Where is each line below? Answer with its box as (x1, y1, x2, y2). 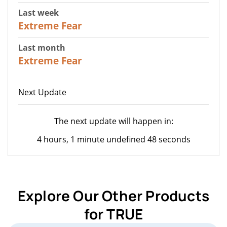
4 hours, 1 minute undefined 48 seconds (36, 133, 191, 145)
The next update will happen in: (54, 115, 173, 127)
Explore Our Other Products (17, 185, 210, 205)
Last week (18, 7, 59, 18)
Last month (18, 42, 65, 53)
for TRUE (84, 204, 143, 223)
